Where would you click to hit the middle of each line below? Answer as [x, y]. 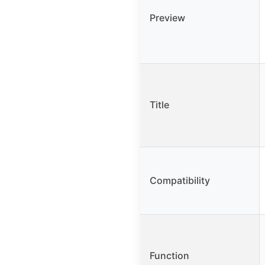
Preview [167, 18]
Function [169, 256]
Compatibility [180, 181]
